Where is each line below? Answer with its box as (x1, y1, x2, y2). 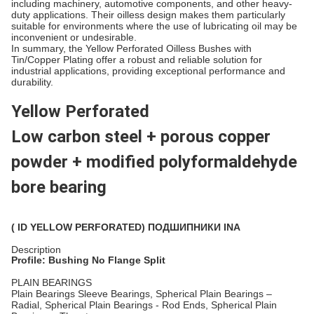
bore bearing (11, 177, 107, 197)
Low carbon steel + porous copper (11, 127, 271, 146)
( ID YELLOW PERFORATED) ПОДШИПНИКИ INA (11, 221, 240, 233)
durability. (11, 76, 53, 88)
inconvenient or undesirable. (11, 32, 137, 43)
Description (11, 244, 61, 255)
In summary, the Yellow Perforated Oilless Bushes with (11, 43, 252, 54)
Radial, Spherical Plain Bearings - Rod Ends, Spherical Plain (11, 299, 277, 310)
